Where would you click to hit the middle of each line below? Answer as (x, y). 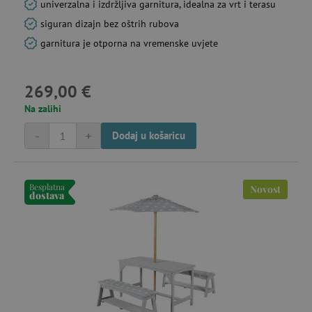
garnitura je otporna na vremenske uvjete (129, 43)
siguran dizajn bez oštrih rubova (110, 24)
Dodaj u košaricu (149, 135)
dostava (47, 195)
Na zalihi (43, 109)
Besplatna (47, 187)
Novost (265, 189)
